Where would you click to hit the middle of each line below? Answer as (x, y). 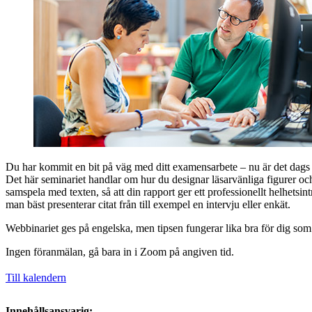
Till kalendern (36, 277)
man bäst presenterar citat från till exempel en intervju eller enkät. (148, 204)
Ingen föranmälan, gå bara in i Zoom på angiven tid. (120, 251)
